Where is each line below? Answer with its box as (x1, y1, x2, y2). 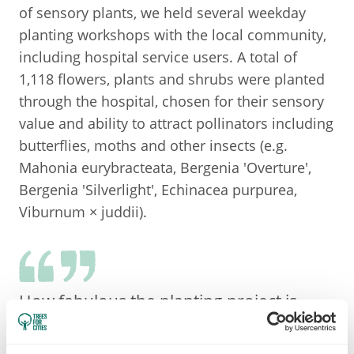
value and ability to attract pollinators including (19, 114, 333, 134)
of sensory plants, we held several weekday (19, 3, 306, 23)
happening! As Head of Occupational (19, 314, 301, 337)
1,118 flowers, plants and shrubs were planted (19, 70, 325, 89)
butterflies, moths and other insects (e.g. (19, 136, 288, 156)
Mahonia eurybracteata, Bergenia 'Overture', (19, 158, 311, 178)
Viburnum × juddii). (19, 202, 147, 222)
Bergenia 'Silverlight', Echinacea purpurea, (19, 180, 297, 200)
